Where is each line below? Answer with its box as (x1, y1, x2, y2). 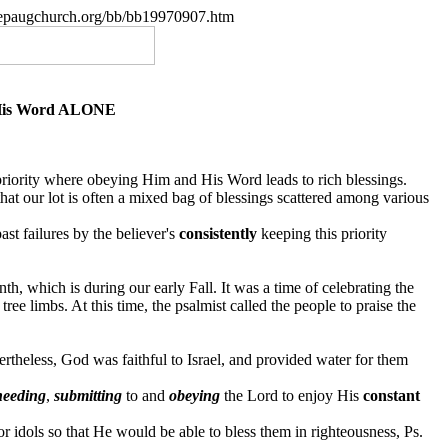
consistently (179, 225, 257, 242)
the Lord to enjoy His (224, 387, 363, 404)
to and (126, 387, 169, 404)
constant (363, 387, 420, 404)
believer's (116, 225, 179, 242)
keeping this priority (257, 225, 387, 242)
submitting (54, 387, 126, 404)
